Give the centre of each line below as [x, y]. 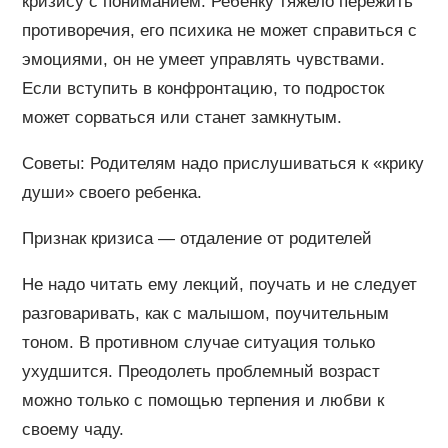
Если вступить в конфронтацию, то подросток [202, 88]
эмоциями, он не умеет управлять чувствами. [203, 59]
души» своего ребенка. [111, 192]
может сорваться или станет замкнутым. [181, 117]
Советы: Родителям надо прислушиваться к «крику [222, 163]
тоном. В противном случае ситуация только [198, 342]
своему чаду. [72, 429]
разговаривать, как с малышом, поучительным [205, 313]
